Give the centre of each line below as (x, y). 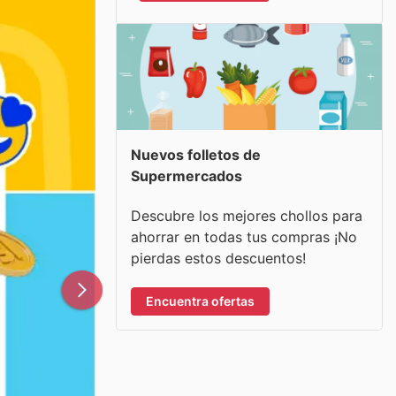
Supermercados (187, 176)
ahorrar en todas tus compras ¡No (244, 236)
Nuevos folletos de (196, 155)
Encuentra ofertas (200, 301)
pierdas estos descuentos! (218, 258)
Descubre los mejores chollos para (247, 215)
